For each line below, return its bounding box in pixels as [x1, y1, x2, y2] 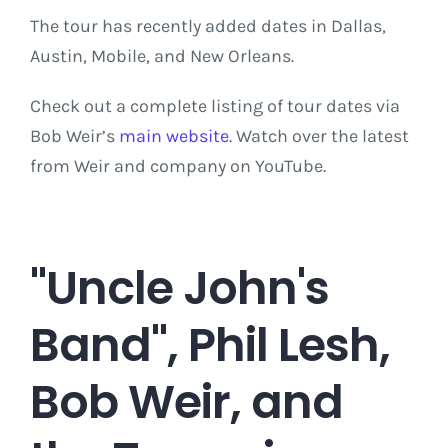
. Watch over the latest [229, 125, 409, 148]
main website [119, 125, 229, 148]
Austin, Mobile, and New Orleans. [30, 45, 294, 68]
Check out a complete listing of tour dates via [30, 95, 400, 118]
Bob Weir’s [30, 125, 119, 148]
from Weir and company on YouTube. [30, 155, 326, 178]
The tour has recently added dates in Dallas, [30, 15, 386, 38]
